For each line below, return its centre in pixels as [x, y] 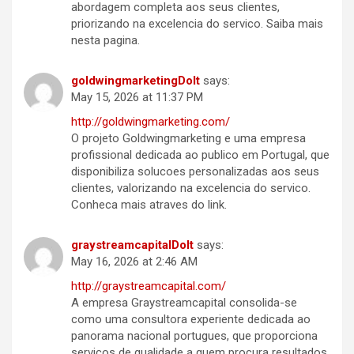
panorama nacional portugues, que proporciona [194, 336]
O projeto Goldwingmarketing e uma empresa [188, 139]
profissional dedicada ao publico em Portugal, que [200, 155]
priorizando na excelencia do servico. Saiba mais [197, 24]
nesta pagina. [105, 41]
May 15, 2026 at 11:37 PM [137, 98]
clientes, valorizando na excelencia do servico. [191, 188]
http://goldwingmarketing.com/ [151, 122]
